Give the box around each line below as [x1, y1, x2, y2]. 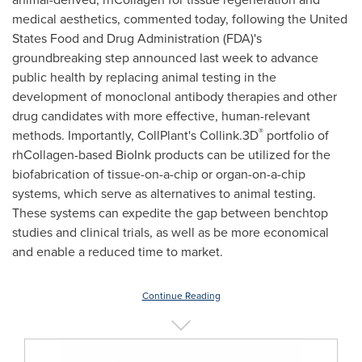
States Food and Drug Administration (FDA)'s [12, 29, 262, 48]
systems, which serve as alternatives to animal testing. [12, 184, 316, 203]
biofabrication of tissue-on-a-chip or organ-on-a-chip [12, 165, 305, 183]
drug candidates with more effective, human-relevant [12, 107, 310, 125]
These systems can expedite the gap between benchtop [12, 204, 328, 222]
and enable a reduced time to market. [12, 242, 223, 261]
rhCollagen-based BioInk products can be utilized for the [12, 145, 330, 164]
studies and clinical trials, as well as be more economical [12, 223, 329, 242]
